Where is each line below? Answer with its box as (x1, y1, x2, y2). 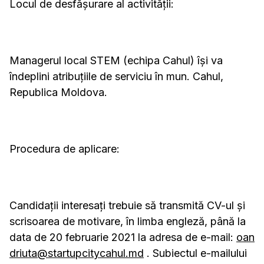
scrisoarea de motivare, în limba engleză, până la (9, 215, 246, 228)
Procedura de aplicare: (9, 143, 120, 156)
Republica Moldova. (9, 86, 107, 99)
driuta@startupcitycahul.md (9, 247, 144, 260)
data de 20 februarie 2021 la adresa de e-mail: (9, 231, 236, 244)
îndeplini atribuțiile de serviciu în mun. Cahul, (9, 70, 223, 83)
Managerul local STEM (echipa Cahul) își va (9, 54, 223, 67)
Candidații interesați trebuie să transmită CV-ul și (9, 199, 245, 212)
